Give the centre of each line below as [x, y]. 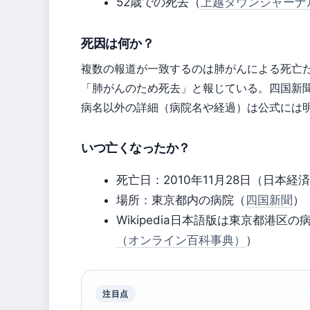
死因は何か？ [118, 43]
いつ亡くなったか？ [136, 147]
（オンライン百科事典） [181, 240]
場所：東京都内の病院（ [181, 200]
